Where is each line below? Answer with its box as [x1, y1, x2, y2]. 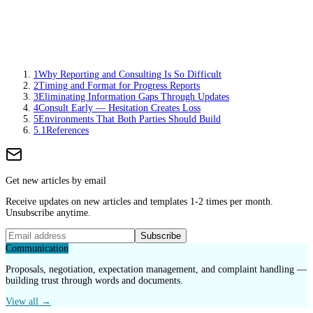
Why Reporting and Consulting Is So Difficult [38, 68, 221, 80]
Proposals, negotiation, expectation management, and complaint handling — [6, 263, 307, 275]
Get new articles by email [6, 175, 106, 186]
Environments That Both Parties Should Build [38, 113, 221, 124]
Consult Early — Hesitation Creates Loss [38, 102, 201, 113]
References [46, 124, 89, 136]
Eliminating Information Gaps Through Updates [38, 91, 229, 102]
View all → [6, 296, 51, 307]
